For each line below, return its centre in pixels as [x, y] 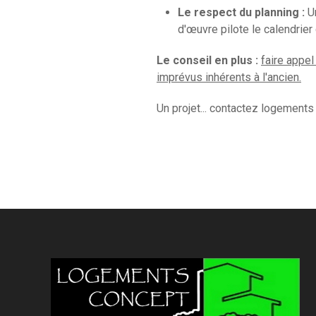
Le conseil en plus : [207, 60]
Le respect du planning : [241, 12]
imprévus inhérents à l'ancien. [229, 77]
